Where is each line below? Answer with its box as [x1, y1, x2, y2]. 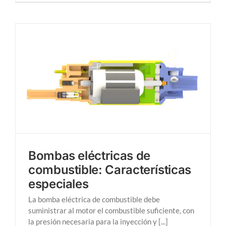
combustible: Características [28, 162, 191, 178]
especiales [28, 177, 89, 192]
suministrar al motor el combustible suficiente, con [28, 206, 194, 215]
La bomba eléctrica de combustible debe [28, 195, 160, 204]
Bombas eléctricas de [28, 148, 150, 163]
